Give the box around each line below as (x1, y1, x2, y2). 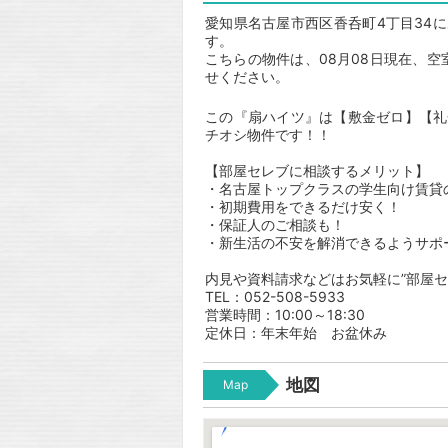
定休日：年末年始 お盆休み (205, 324, 387, 341)
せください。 (205, 68, 289, 85)
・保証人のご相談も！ (205, 216, 345, 233)
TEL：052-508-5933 (205, 288, 345, 305)
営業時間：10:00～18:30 (205, 306, 365, 323)
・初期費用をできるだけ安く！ (205, 198, 401, 215)
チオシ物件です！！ (205, 126, 331, 143)
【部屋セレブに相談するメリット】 (205, 162, 429, 179)
